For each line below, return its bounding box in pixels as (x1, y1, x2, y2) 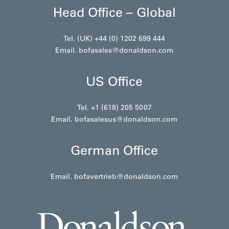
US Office (86, 73, 143, 89)
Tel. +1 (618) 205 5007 (77, 102, 152, 112)
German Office (71, 142, 158, 158)
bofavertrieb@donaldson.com (74, 171, 178, 181)
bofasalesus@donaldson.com (75, 114, 178, 124)
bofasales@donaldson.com (79, 45, 174, 55)
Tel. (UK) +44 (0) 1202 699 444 (63, 33, 166, 43)
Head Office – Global (53, 4, 176, 20)
